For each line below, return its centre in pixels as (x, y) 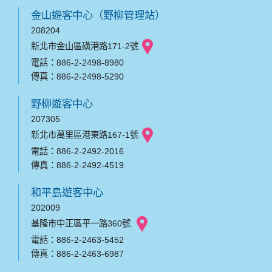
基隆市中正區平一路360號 (82, 223)
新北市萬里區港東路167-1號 (85, 134)
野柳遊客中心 (62, 104)
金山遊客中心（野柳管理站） (98, 15)
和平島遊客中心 (67, 193)
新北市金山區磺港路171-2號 (85, 46)
